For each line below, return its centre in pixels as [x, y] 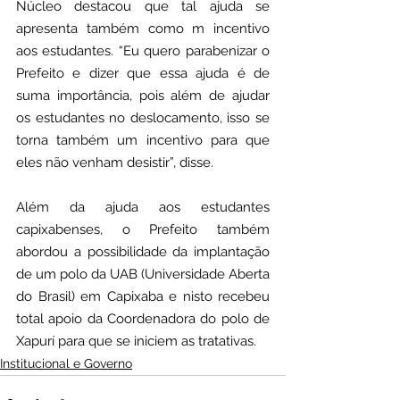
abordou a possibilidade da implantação [143, 252]
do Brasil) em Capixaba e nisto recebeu [143, 297]
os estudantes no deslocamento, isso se [143, 118]
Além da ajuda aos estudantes [143, 208]
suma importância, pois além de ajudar [143, 96]
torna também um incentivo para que [143, 141]
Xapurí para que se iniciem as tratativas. [136, 342]
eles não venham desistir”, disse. [115, 163]
